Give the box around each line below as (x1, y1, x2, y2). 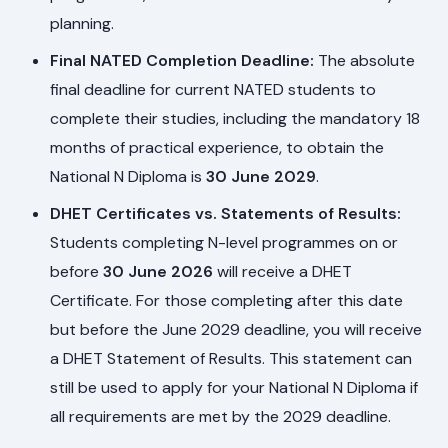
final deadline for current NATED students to (50, 79, 377, 101)
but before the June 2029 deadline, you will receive (50, 319, 423, 341)
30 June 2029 (206, 166, 317, 188)
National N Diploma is (50, 166, 207, 188)
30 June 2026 (103, 261, 214, 283)
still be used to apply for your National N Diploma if (50, 377, 419, 399)
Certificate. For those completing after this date (50, 290, 404, 312)
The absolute (314, 50, 416, 72)
